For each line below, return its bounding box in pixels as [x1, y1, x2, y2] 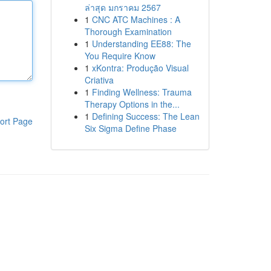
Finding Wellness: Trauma [91, 86, 192, 98]
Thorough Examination [84, 25, 172, 38]
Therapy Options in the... [84, 98, 180, 110]
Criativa [84, 74, 114, 86]
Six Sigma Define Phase [84, 122, 177, 134]
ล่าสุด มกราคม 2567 [84, 1, 161, 13]
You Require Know [84, 50, 155, 62]
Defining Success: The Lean [91, 110, 200, 122]
